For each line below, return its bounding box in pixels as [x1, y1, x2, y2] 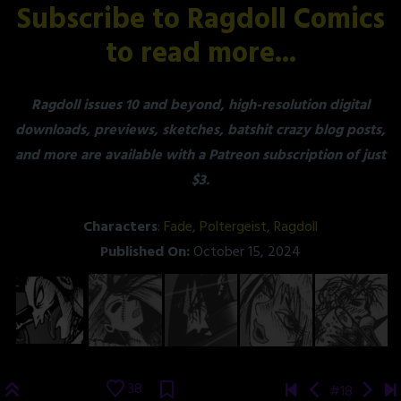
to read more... [105, 30, 296, 77]
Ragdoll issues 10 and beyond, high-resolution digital [31, 93, 370, 117]
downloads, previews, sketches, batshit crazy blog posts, [15, 118, 386, 142]
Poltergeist [200, 215, 267, 239]
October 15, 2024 [190, 240, 301, 264]
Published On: [100, 240, 190, 264]
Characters [83, 215, 158, 239]
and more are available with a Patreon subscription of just [15, 143, 386, 167]
